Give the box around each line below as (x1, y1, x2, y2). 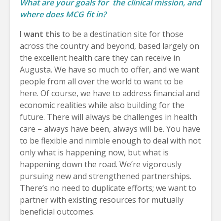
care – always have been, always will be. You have (20, 123, 200, 134)
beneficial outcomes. (20, 206, 95, 217)
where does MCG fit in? (20, 8, 106, 20)
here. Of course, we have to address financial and (20, 87, 200, 99)
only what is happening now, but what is (20, 147, 169, 158)
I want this (20, 28, 60, 39)
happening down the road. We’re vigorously (20, 158, 182, 170)
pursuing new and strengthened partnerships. (20, 170, 191, 182)
